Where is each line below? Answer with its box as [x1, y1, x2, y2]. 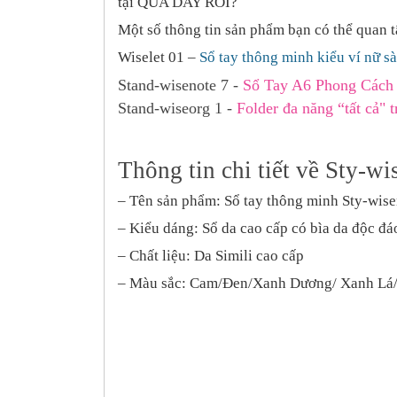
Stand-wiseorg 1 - [118, 99, 237, 117]
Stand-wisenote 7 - [118, 76, 243, 94]
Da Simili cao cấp [194, 247, 304, 264]
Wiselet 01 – [118, 49, 199, 66]
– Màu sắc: [118, 275, 190, 292]
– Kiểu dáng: [118, 220, 202, 237]
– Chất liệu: [118, 247, 194, 264]
